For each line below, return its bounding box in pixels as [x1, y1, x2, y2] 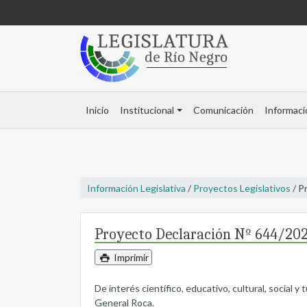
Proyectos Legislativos [193, 182, 291, 195]
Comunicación [193, 104, 254, 116]
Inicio [86, 104, 109, 116]
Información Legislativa [87, 182, 186, 195]
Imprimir [111, 251, 149, 264]
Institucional [120, 104, 174, 116]
